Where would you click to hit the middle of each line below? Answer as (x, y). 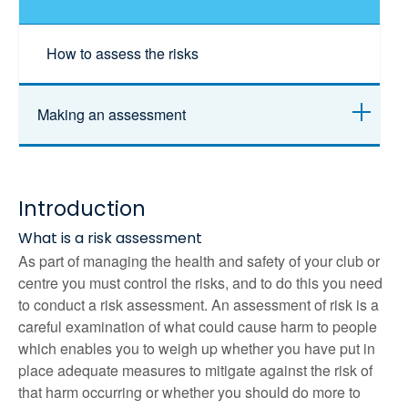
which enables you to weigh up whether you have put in (197, 349)
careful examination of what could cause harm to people (198, 327)
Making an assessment (112, 114)
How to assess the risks (122, 53)
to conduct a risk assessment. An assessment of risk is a (199, 305)
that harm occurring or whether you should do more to (189, 393)
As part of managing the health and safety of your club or (199, 261)
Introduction (82, 209)
